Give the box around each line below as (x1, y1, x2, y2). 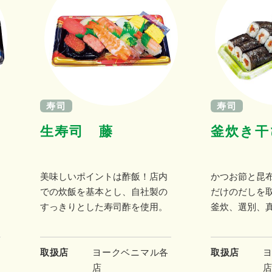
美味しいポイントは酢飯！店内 (39, 171, 168, 182)
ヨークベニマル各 (92, 246, 169, 257)
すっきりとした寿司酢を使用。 (39, 201, 168, 212)
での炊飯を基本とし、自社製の (39, 186, 168, 197)
